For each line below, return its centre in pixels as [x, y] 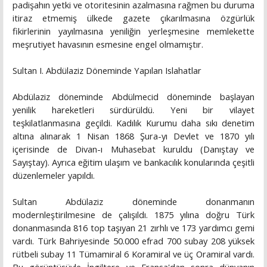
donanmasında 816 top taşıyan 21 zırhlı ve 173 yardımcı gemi [133, 228]
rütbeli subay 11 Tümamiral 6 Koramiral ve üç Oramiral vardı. [133, 254]
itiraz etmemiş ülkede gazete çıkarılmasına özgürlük [133, 18]
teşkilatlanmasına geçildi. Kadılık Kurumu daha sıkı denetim [133, 123]
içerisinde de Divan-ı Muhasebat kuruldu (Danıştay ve [133, 149]
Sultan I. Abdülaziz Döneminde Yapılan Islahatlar [107, 71]
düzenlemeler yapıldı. [54, 176]
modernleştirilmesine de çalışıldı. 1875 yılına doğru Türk [133, 215]
